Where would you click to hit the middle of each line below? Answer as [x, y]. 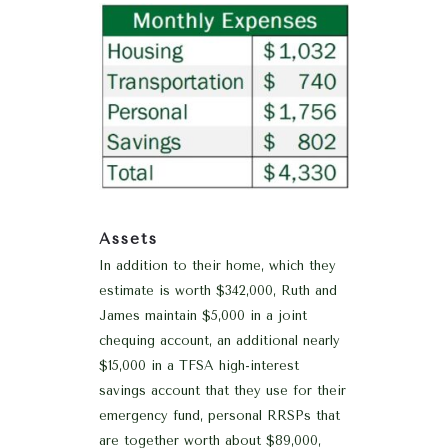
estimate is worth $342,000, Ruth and [218, 290]
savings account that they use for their [222, 390]
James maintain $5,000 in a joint [203, 315]
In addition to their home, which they [217, 265]
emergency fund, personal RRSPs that [219, 415]
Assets [128, 238]
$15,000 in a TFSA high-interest [199, 365]
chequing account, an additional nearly [219, 340]
